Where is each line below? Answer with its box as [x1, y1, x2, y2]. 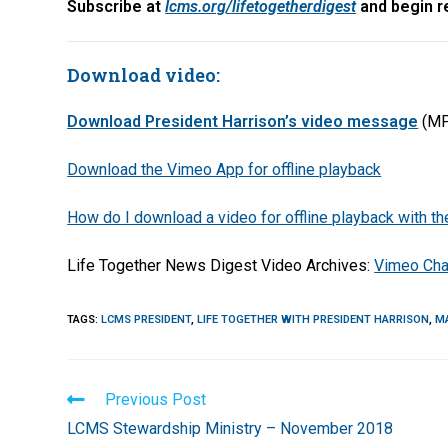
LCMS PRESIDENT [101, 312, 192, 326]
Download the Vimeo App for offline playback [67, 159, 382, 179]
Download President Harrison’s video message [67, 111, 419, 131]
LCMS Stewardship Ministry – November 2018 [67, 418, 394, 438]
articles [66, 426, 122, 446]
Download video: [67, 62, 221, 87]
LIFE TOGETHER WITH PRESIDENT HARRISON [197, 312, 430, 326]
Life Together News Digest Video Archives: [67, 255, 375, 275]
